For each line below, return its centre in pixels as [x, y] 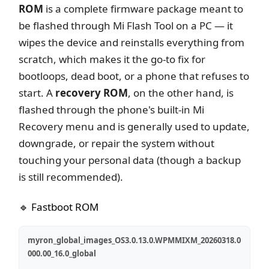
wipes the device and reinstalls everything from [132, 42]
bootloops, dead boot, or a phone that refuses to [134, 76]
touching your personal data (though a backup [130, 160]
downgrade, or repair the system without [117, 143]
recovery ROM [92, 92]
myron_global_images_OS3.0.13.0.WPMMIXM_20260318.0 [134, 240]
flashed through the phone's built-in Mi [112, 109]
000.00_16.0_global [62, 253]
